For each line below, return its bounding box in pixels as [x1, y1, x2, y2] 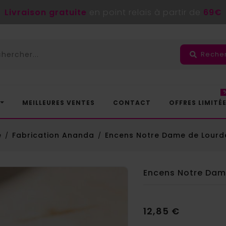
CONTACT [113, 98, 151, 107]
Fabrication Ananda [12, 130, 94, 140]
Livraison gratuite [4, 6, 87, 18]
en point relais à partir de [86, 6, 203, 18]
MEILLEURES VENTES [22, 98, 95, 107]
